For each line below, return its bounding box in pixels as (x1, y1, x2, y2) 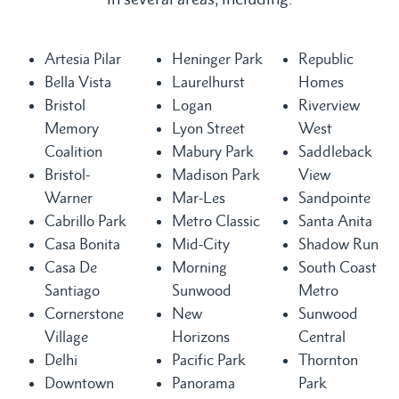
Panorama (171, 373, 235, 392)
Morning (171, 257, 227, 276)
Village (45, 327, 88, 346)
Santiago (45, 281, 100, 299)
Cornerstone (45, 304, 124, 322)
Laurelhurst (171, 72, 245, 91)
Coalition (45, 142, 102, 160)
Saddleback (298, 142, 373, 160)
